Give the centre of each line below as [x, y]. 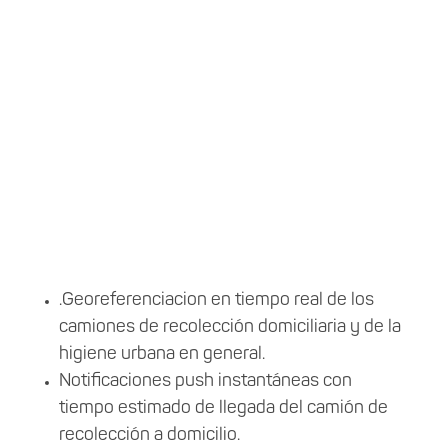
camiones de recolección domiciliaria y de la [229, 327]
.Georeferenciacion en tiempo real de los [216, 300]
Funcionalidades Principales [224, 236]
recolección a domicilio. [151, 435]
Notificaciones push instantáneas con [205, 381]
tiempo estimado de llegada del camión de [223, 408]
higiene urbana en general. [163, 354]
